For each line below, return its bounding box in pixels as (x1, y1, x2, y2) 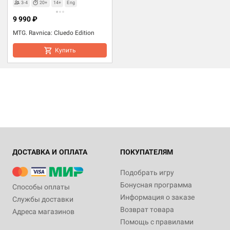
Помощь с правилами (120, 217, 194, 226)
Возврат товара (120, 205, 174, 214)
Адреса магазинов (12, 207, 74, 216)
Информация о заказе (120, 193, 195, 201)
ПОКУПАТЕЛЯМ (120, 147, 173, 156)
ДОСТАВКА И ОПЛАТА (12, 147, 87, 156)
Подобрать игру (120, 168, 174, 177)
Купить (55, 46, 76, 54)
